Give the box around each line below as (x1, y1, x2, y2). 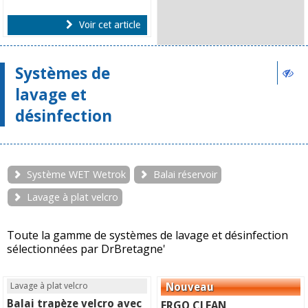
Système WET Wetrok (27, 168, 126, 181)
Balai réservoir (153, 168, 217, 181)
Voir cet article (76, 19, 140, 30)
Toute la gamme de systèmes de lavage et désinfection (7, 227, 288, 243)
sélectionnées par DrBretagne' (7, 241, 166, 256)
